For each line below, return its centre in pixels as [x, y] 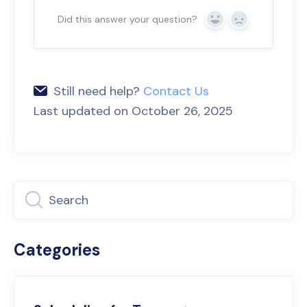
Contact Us [176, 91]
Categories [57, 250]
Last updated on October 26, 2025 [133, 111]
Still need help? [98, 91]
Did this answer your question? [127, 20]
